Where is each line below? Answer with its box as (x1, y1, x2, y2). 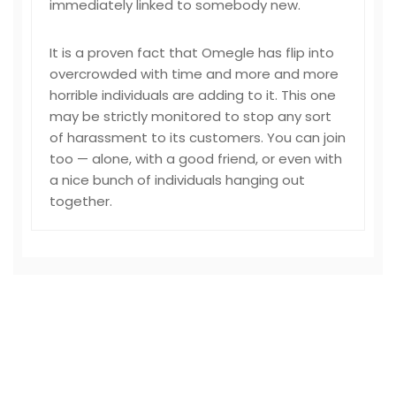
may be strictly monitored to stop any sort (49, 107, 331, 126)
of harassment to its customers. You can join (49, 128, 346, 147)
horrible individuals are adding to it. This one (49, 86, 336, 104)
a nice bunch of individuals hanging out (49, 171, 305, 189)
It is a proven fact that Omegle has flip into (49, 43, 334, 62)
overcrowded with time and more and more (49, 65, 339, 83)
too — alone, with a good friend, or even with (49, 149, 342, 168)
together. (49, 192, 112, 210)
